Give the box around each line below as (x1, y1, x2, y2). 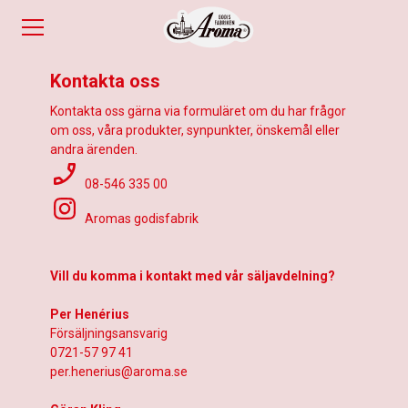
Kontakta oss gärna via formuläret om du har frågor (50, 104, 346, 118)
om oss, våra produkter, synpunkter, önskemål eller (50, 123, 340, 138)
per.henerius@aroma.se (50, 364, 188, 379)
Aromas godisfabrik (79, 211, 199, 226)
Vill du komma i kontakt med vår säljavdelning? (50, 269, 335, 283)
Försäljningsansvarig (50, 326, 168, 341)
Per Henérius (50, 307, 129, 321)
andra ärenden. (50, 142, 138, 157)
